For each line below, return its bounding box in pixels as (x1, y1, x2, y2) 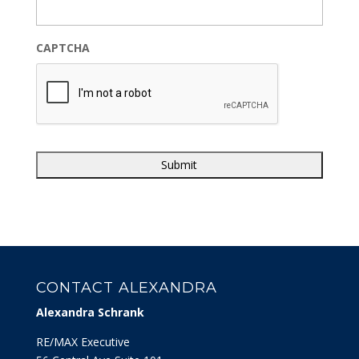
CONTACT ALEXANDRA (35, 278, 217, 296)
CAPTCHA (35, 39, 90, 55)
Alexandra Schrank (35, 304, 144, 320)
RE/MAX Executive (35, 333, 130, 349)
